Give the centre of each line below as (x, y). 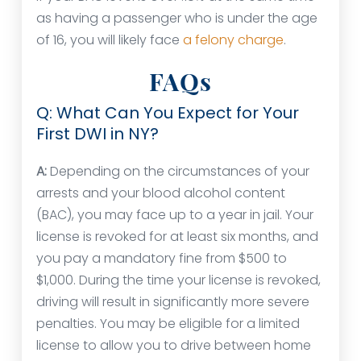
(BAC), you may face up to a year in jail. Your (175, 215)
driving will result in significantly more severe (173, 302)
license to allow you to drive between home (174, 346)
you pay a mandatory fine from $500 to (162, 259)
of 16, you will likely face (110, 40)
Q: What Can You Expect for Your (168, 113)
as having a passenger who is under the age (177, 19)
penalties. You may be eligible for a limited (168, 324)
